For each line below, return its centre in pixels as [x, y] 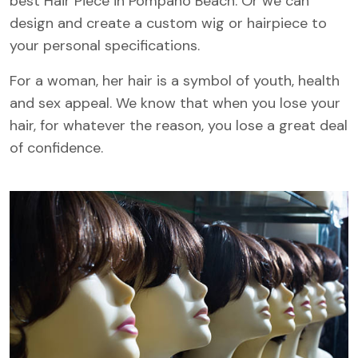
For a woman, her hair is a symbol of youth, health [175, 81]
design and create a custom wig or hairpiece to [168, 23]
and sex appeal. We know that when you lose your [175, 103]
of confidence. [56, 148]
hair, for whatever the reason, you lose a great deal [179, 125]
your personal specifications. [105, 46]
